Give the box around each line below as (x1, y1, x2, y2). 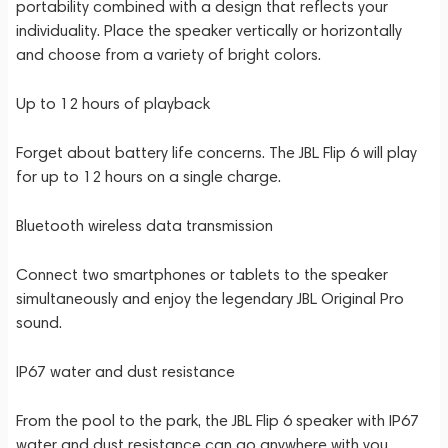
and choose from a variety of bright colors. (16, 45, 321, 64)
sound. (16, 313, 62, 332)
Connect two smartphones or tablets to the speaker (16, 265, 388, 284)
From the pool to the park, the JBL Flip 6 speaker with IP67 (16, 411, 419, 430)
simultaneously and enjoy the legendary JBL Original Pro (16, 289, 404, 308)
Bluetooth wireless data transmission (16, 216, 273, 235)
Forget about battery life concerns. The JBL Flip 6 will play (16, 143, 417, 162)
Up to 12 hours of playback (16, 94, 210, 113)
